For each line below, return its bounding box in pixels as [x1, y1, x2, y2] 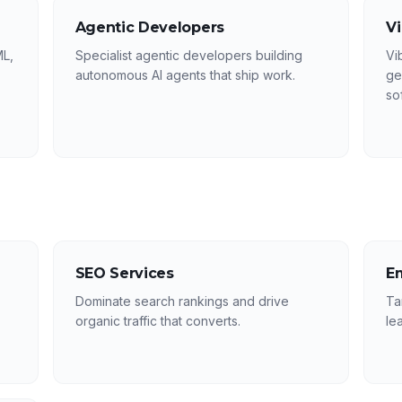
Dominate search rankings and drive [74, 293, 289, 309]
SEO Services [74, 265, 174, 282]
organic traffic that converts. [74, 313, 240, 328]
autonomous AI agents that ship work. [74, 67, 295, 83]
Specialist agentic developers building [74, 48, 302, 63]
